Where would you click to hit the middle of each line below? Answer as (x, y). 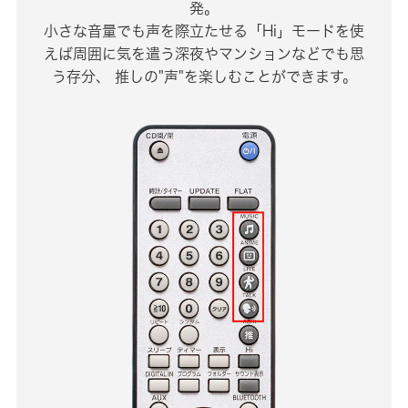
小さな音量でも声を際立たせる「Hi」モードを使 (204, 31)
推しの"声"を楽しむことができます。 (233, 77)
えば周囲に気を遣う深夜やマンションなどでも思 (204, 54)
